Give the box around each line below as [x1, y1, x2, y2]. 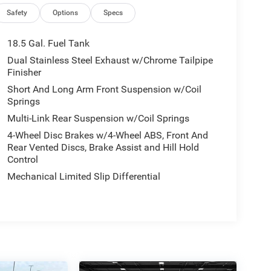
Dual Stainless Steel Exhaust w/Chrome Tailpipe [7, 54, 213, 66]
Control [7, 153, 38, 165]
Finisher [7, 66, 41, 78]
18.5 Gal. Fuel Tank [7, 37, 90, 49]
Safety [7, 8, 28, 17]
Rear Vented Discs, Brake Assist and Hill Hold [7, 141, 199, 153]
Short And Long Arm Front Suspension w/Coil [7, 83, 201, 95]
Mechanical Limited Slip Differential [7, 170, 160, 182]
